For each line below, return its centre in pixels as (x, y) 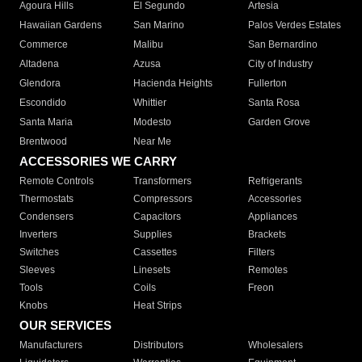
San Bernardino (282, 45)
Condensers (46, 217)
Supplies (153, 235)
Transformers (163, 181)
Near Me (153, 142)
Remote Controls (57, 181)
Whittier (150, 103)
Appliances (272, 217)
